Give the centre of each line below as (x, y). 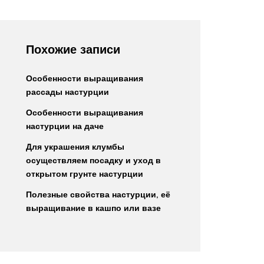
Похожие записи (73, 49)
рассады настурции (67, 92)
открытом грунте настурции (85, 174)
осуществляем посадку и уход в (93, 160)
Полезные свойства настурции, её (98, 194)
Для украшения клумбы (75, 147)
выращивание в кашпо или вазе (93, 208)
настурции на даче (65, 126)
